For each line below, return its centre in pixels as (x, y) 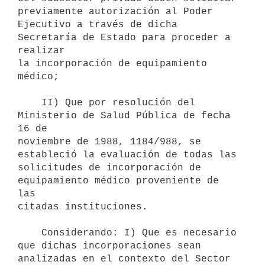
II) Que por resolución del (30, 103)
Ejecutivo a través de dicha (98, 25)
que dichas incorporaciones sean (109, 246)
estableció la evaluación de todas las (127, 155)
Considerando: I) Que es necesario (30, 233)
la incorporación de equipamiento (112, 64)
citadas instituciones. (83, 207)
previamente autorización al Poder (115, 12)
